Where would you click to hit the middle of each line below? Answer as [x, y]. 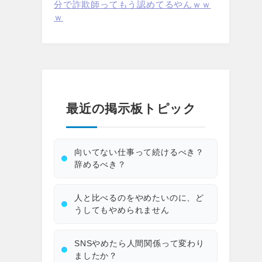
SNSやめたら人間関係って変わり [139, 243]
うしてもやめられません [122, 210]
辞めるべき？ [100, 164]
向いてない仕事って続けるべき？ [139, 152]
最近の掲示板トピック [131, 109]
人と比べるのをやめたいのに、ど [139, 197]
